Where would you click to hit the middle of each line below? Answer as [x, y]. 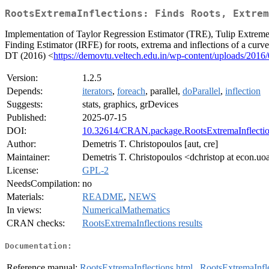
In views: [24, 210]
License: [23, 171]
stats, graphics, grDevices [130, 104]
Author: [21, 144]
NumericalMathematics [126, 210]
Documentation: [38, 246]
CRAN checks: [36, 223]
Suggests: [25, 104]
